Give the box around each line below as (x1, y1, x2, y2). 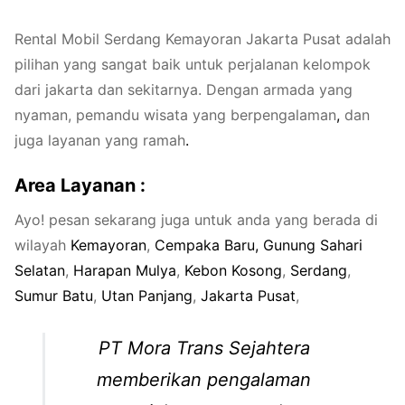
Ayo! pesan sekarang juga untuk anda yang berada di (14, 210, 378, 229)
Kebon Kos (184, 260, 256, 279)
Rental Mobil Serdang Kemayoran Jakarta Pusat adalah (14, 30, 391, 49)
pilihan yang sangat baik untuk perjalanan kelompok (14, 55, 371, 74)
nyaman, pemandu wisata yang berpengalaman (14, 106, 336, 125)
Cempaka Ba (155, 235, 241, 254)
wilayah (14, 235, 71, 254)
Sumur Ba (14, 286, 80, 305)
